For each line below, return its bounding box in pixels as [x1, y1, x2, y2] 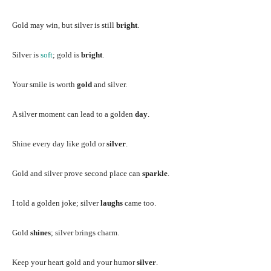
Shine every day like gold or [12, 139, 106, 148]
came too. [123, 198, 156, 207]
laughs [100, 198, 123, 207]
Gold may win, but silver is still [12, 20, 116, 30]
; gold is [53, 50, 81, 59]
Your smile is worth [12, 79, 77, 89]
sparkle [142, 168, 168, 178]
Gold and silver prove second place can [12, 168, 142, 178]
